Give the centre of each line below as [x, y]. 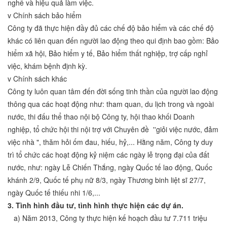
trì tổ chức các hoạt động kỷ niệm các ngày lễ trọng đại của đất [108, 155]
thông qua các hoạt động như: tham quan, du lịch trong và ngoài [111, 104]
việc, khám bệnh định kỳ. [47, 66]
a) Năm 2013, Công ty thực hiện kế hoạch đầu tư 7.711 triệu [107, 218]
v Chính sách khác [37, 79]
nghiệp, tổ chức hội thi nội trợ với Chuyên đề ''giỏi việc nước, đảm [113, 129]
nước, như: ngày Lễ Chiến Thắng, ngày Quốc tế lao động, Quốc [110, 167]
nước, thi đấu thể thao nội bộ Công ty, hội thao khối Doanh [101, 117]
